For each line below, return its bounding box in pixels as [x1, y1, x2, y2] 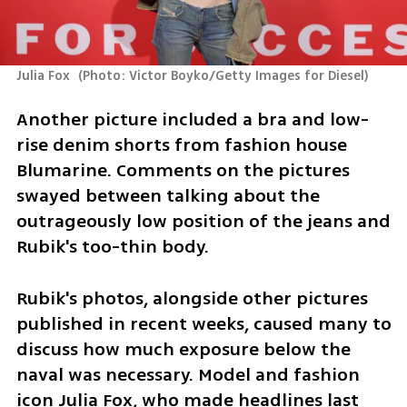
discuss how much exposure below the [15, 335, 351, 362]
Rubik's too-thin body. [15, 233, 209, 261]
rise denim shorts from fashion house [15, 132, 347, 159]
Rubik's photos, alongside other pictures [15, 284, 368, 312]
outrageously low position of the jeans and [15, 208, 391, 235]
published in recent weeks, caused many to [15, 310, 392, 337]
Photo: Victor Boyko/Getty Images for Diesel [83, 65, 365, 85]
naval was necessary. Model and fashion [15, 361, 360, 388]
